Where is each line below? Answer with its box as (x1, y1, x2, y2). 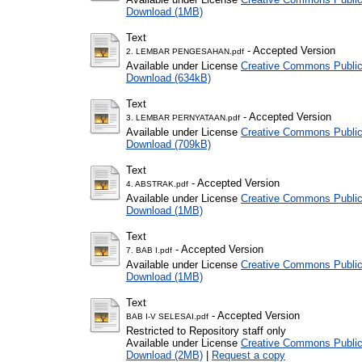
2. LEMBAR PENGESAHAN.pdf (126, 46, 244, 56)
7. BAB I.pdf (126, 245, 172, 255)
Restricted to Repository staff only (126, 324, 286, 337)
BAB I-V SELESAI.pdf (126, 311, 208, 321)
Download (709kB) (126, 137, 211, 150)
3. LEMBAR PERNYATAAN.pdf (126, 112, 240, 122)
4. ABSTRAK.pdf (126, 179, 188, 188)
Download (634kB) (126, 71, 211, 84)
